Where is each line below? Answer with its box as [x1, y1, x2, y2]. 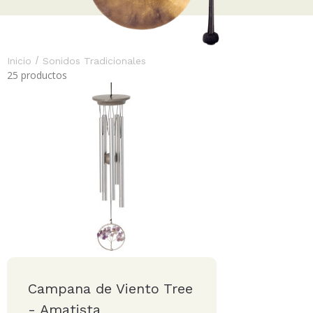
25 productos [7, 68, 67, 82]
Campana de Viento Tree [28, 280, 193, 297]
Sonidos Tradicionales [43, 55, 146, 66]
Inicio [7, 55, 31, 66]
